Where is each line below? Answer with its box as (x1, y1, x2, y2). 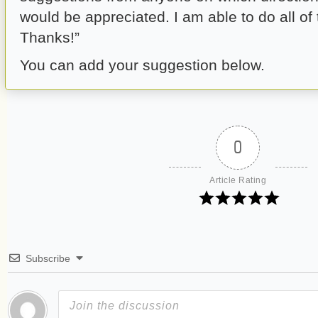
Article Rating (209, 175, 266, 185)
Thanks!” (20, 29, 79, 45)
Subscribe (26, 253, 70, 264)
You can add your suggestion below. (20, 57, 265, 73)
